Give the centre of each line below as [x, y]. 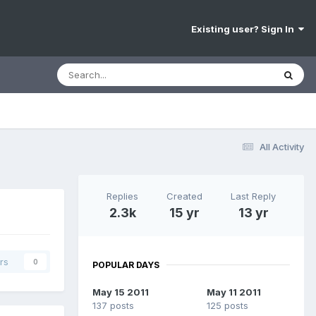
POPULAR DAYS [126, 265]
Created [184, 196]
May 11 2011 [233, 292]
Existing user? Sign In [245, 29]
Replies [122, 196]
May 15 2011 [121, 292]
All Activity [282, 146]
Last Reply [253, 196]
